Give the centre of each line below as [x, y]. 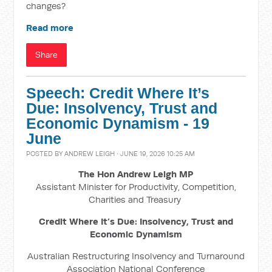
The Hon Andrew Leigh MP [136, 174]
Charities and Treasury [136, 199]
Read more [50, 28]
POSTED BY [46, 154]
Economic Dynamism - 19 [118, 124]
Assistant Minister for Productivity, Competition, [136, 187]
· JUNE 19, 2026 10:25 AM [155, 154]
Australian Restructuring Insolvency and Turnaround [136, 256]
